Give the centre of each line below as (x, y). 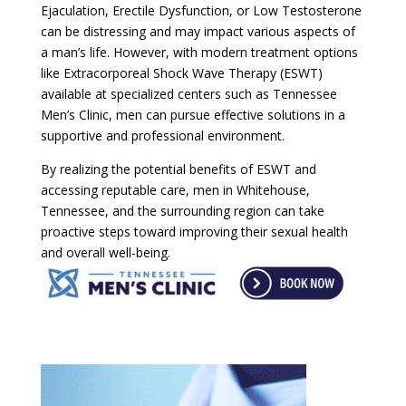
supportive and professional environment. (162, 135)
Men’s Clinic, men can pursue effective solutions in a (193, 114)
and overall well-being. (105, 252)
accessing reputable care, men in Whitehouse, (175, 189)
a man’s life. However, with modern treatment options (199, 52)
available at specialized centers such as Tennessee (188, 93)
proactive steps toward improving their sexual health (194, 231)
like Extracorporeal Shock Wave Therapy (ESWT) (181, 72)
